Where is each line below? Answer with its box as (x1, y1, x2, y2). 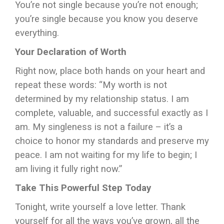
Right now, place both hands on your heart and (15, 65, 205, 76)
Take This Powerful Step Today (15, 182, 151, 193)
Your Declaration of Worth (15, 46, 126, 57)
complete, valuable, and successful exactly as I (15, 107, 208, 118)
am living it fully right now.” (15, 163, 122, 174)
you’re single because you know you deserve (15, 13, 198, 24)
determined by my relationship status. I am (15, 93, 189, 104)
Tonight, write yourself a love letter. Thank (15, 201, 185, 212)
